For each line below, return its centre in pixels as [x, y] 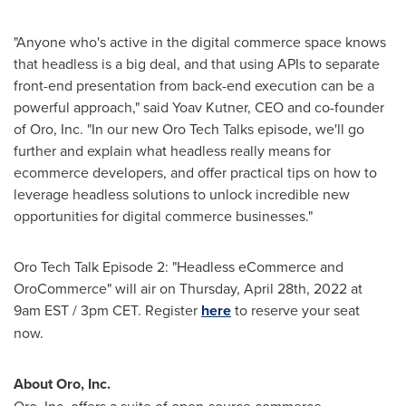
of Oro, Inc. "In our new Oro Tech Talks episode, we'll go [189, 129]
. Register [169, 310]
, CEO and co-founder [316, 107]
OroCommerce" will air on [97, 288]
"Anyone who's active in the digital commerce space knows [200, 42]
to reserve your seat [295, 310]
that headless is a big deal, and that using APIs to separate [197, 63]
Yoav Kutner [210, 107]
